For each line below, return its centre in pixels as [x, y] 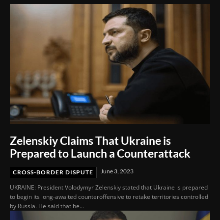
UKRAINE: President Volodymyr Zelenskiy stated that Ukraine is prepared [109, 187]
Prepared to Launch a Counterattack [100, 153]
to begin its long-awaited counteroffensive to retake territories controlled [109, 196]
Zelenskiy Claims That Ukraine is [90, 140]
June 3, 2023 [117, 171]
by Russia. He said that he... [47, 206]
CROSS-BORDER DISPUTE [53, 172]
